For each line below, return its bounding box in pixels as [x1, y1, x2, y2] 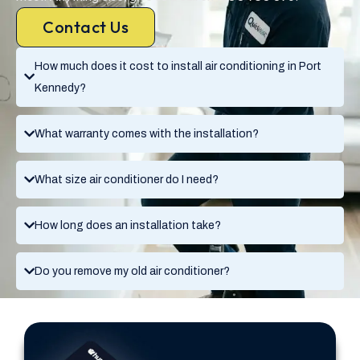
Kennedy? [35, 81, 86, 94]
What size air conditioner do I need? [35, 173, 219, 186]
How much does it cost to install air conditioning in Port [35, 59, 321, 72]
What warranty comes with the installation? [35, 127, 259, 140]
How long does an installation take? [35, 219, 221, 231]
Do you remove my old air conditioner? [35, 264, 230, 277]
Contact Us [43, 16, 129, 37]
